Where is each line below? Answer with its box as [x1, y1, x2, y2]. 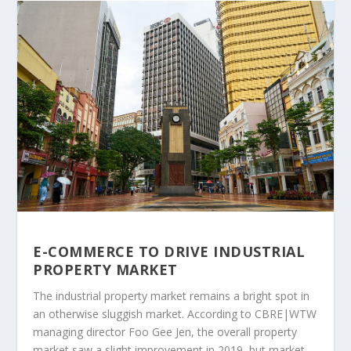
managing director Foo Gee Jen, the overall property [33, 324, 298, 339]
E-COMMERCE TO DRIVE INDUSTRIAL [33, 241, 306, 261]
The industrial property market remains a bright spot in [33, 288, 310, 303]
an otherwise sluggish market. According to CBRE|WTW [33, 306, 317, 321]
